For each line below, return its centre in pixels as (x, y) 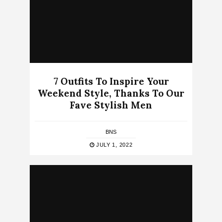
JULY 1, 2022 (113, 145)
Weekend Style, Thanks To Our (111, 93)
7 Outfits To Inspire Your (111, 82)
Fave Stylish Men (111, 105)
